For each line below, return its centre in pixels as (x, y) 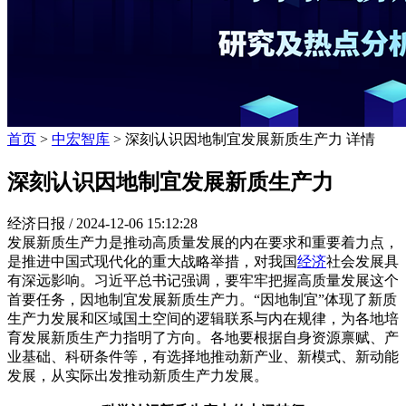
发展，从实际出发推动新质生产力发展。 (138, 375)
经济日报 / (42, 223)
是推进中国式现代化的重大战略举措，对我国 (152, 261)
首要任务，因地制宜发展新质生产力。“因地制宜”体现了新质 (202, 299)
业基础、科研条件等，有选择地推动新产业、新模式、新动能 (203, 356)
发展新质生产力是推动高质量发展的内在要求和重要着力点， (203, 242)
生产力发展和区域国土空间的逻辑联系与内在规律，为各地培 (203, 318)
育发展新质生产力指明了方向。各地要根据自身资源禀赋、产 (203, 337)
